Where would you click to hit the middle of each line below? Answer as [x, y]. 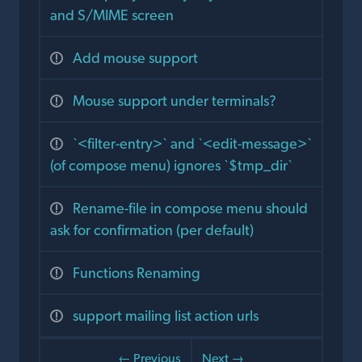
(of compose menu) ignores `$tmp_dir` [171, 165]
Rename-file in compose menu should [190, 208]
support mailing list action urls [166, 315]
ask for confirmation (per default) [152, 229]
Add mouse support [135, 57]
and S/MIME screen [112, 15]
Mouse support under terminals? [175, 100]
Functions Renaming [137, 272]
